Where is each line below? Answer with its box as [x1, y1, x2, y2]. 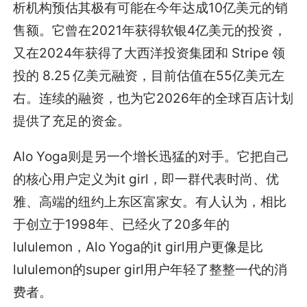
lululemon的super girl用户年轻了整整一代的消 [13, 260, 288, 278]
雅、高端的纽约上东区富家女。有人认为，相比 [13, 193, 287, 210]
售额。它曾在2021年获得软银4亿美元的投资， [13, 21, 287, 38]
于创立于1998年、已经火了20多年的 [13, 215, 230, 232]
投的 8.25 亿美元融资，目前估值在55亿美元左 [13, 66, 285, 84]
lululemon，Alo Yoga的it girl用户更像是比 [13, 238, 264, 255]
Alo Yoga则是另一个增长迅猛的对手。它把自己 [13, 147, 290, 164]
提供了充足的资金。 [13, 112, 131, 129]
